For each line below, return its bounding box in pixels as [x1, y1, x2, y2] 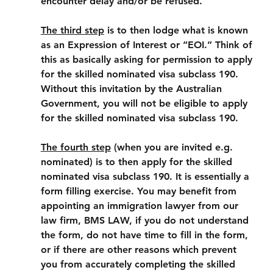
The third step [40, 24, 104, 36]
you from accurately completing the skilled [40, 258, 238, 270]
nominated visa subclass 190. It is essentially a [40, 171, 252, 182]
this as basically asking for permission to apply [40, 54, 255, 65]
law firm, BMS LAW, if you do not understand [40, 214, 252, 226]
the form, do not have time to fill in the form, [40, 229, 251, 241]
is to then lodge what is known [104, 24, 251, 36]
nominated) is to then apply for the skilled [40, 156, 235, 168]
